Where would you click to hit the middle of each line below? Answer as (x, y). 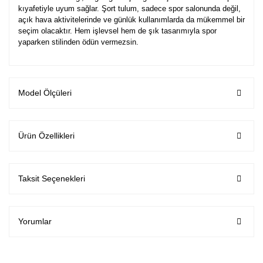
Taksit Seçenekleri (52, 179)
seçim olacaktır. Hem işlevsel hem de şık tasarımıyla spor (117, 31)
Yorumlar (35, 222)
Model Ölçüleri (45, 93)
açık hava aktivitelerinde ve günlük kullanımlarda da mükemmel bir (131, 20)
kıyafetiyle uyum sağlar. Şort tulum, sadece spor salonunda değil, (129, 9)
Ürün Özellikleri (46, 136)
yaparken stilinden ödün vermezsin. (78, 42)
